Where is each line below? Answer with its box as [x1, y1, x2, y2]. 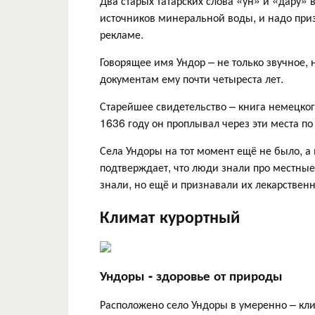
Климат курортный [100, 203, 240, 228]
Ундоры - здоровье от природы [100, 265, 283, 285]
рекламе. [100, 25, 143, 42]
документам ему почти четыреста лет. [100, 70, 283, 86]
